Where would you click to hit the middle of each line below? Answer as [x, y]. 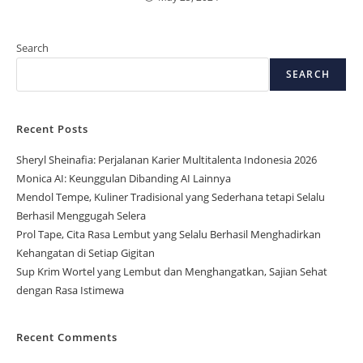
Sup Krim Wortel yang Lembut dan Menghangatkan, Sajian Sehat [172, 271]
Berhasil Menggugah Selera [81, 215]
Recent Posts [52, 128]
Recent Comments [67, 337]
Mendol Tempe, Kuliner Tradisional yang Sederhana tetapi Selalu [171, 196]
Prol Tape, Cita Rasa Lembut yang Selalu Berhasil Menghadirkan [169, 234]
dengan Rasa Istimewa [70, 290]
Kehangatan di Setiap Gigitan [85, 252]
